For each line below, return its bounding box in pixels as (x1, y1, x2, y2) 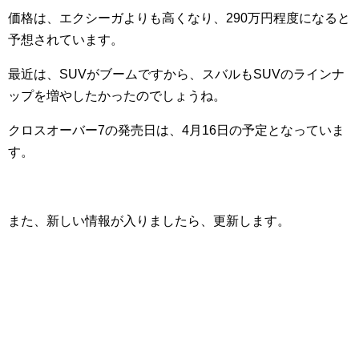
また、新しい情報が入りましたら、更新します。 (8, 214, 290, 228)
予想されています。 (8, 33, 123, 47)
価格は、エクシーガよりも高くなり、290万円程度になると (8, 11, 350, 26)
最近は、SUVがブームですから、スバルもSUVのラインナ (8, 67, 345, 82)
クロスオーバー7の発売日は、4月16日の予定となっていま (8, 123, 345, 138)
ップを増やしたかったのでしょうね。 (8, 89, 226, 103)
